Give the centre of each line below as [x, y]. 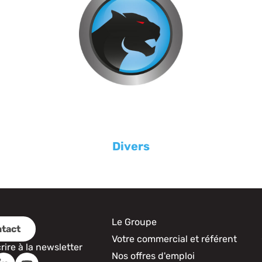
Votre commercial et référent [174, 239]
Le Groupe [134, 222]
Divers [131, 146]
